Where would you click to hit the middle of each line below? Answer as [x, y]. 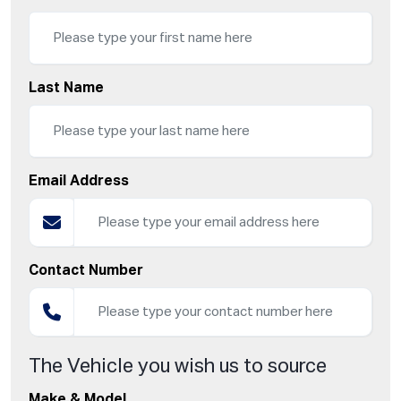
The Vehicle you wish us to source [178, 367]
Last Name [66, 89]
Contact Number [86, 272]
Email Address [79, 182]
